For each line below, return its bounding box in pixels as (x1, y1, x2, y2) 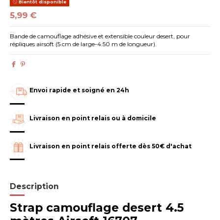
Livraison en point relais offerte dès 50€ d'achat (29, 142, 192, 150)
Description (10, 181, 59, 191)
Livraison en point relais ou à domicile (29, 114, 157, 122)
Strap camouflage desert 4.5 (10, 201, 184, 215)
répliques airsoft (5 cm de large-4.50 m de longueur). (10, 40, 157, 48)
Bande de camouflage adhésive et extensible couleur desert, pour (10, 32, 191, 40)
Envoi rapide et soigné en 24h (29, 86, 130, 94)
